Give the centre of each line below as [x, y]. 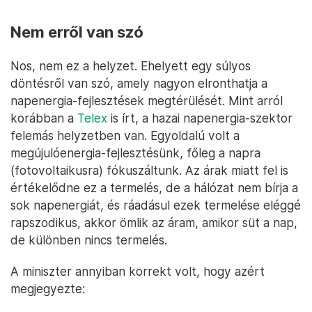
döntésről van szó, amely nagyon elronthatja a [139, 84]
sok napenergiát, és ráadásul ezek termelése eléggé [156, 205]
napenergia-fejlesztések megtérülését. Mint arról [147, 101]
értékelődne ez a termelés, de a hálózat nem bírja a [154, 188]
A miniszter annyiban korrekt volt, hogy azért [138, 272]
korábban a [44, 118]
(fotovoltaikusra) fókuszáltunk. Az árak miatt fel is [149, 171]
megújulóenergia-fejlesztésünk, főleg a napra [135, 153]
